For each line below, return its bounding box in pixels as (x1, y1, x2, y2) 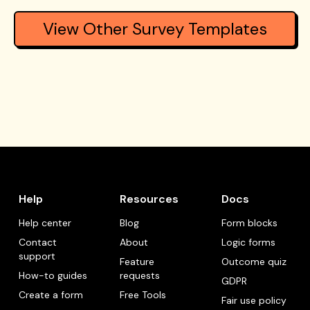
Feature (120, 255, 155, 268)
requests (120, 269, 161, 282)
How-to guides (18, 269, 87, 282)
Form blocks (221, 217, 277, 229)
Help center (18, 217, 71, 229)
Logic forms (221, 236, 275, 248)
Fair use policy (221, 294, 286, 307)
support (18, 250, 55, 262)
